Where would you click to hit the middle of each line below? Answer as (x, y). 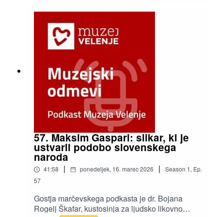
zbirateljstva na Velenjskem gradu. (93, 10)
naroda (51, 157)
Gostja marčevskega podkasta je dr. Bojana (108, 199)
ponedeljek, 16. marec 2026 (117, 169)
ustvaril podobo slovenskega (105, 147)
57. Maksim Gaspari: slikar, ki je (111, 138)
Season (175, 169)
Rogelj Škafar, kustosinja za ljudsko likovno (108, 209)
